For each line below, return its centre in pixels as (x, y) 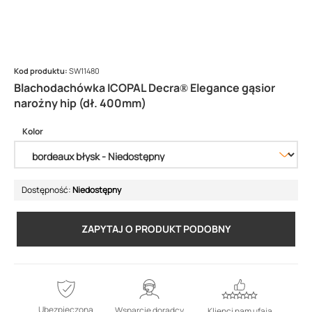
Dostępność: (47, 190)
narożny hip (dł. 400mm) (80, 103)
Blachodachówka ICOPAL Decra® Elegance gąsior (145, 88)
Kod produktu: (41, 71)
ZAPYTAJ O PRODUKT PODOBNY (156, 229)
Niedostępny (97, 190)
